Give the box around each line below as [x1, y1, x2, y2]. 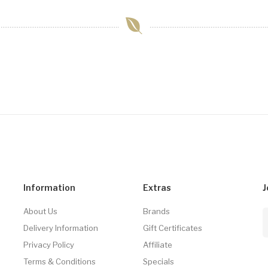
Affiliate [143, 239, 172, 249]
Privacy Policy [23, 239, 74, 249]
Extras [143, 182, 171, 193]
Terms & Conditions [23, 256, 96, 266]
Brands [143, 206, 170, 216]
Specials [143, 256, 174, 266]
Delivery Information [23, 223, 98, 233]
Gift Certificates [143, 223, 202, 233]
